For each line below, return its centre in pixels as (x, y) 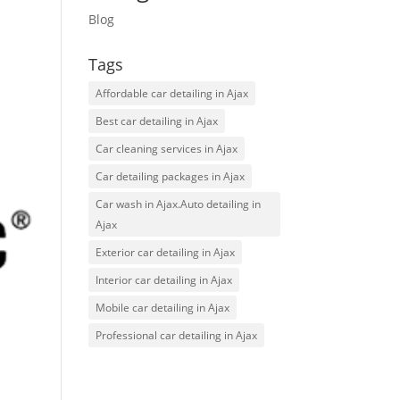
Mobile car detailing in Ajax (162, 307)
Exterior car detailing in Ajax (165, 252)
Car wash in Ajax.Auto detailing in (178, 204)
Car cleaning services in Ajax (166, 148)
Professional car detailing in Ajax (176, 335)
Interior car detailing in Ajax (163, 279)
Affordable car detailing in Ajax (171, 93)
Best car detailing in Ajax (156, 121)
